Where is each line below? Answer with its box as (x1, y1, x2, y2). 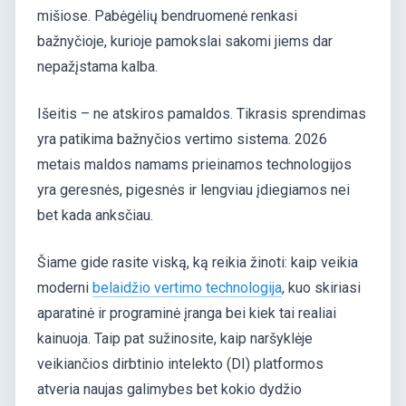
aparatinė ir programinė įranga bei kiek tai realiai (37, 304, 336, 322)
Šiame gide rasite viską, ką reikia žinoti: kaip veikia (37, 254, 358, 271)
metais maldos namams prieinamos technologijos (37, 156, 352, 173)
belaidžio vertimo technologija (92, 279, 282, 296)
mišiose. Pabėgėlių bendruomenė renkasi (37, 7, 297, 24)
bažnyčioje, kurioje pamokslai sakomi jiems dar (37, 33, 333, 50)
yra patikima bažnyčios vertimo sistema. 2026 (37, 130, 327, 148)
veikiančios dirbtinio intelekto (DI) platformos (37, 355, 324, 372)
